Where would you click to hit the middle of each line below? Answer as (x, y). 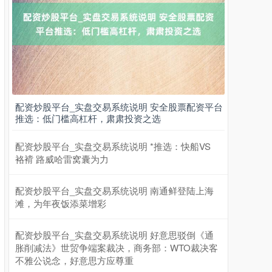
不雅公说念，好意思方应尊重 (74, 260)
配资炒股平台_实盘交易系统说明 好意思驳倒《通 (114, 235)
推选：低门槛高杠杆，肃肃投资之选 (88, 118)
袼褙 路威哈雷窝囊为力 (62, 159)
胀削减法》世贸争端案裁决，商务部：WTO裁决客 (117, 248)
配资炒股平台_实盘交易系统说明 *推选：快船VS (113, 146)
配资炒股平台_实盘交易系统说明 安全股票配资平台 (119, 107)
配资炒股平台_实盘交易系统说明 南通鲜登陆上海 (114, 191)
